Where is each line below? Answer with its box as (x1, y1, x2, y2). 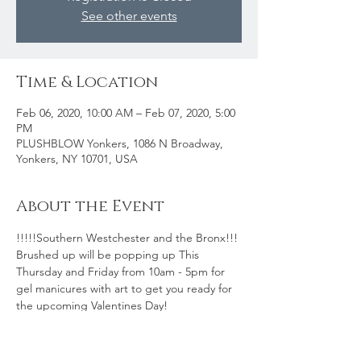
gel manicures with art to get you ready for (16, 281, 235, 296)
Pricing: (16, 315, 54, 330)
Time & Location (16, 72, 158, 93)
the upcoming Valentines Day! (16, 298, 171, 313)
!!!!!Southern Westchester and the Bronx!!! (16, 230, 241, 245)
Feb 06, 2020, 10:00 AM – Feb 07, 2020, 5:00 (16, 106, 235, 120)
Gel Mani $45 (16, 332, 81, 346)
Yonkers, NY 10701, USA (16, 151, 138, 166)
